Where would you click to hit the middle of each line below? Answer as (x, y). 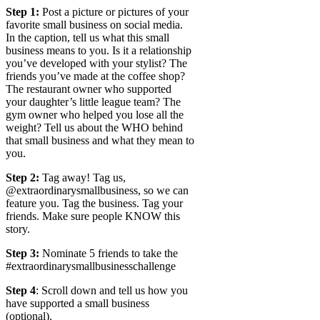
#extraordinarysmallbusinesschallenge (91, 266)
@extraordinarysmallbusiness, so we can (97, 190)
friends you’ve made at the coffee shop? (95, 76)
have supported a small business (77, 303)
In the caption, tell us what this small (87, 37)
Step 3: (22, 253)
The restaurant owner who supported (89, 89)
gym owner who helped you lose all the (95, 115)
